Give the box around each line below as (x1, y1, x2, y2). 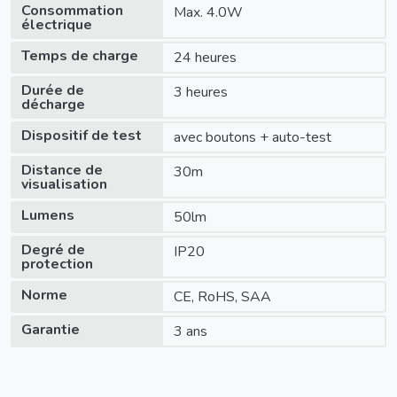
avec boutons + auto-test (173, 127, 331, 147)
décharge (21, 94, 85, 114)
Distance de (21, 160, 103, 180)
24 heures (173, 47, 237, 67)
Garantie (21, 319, 80, 339)
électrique (21, 14, 92, 35)
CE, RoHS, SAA (173, 286, 271, 307)
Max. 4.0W (173, 2, 243, 22)
